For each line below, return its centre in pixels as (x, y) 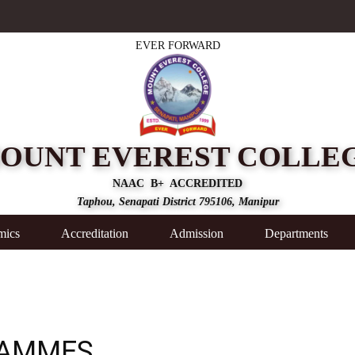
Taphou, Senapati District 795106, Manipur (177, 201)
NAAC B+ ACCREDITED (177, 183)
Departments (296, 233)
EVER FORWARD (177, 45)
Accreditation (95, 233)
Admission (197, 233)
